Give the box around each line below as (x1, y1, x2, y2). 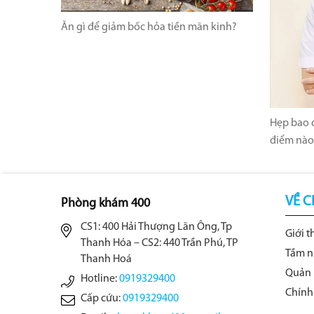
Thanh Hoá (81, 253, 132, 265)
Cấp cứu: (81, 292, 123, 304)
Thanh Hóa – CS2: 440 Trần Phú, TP (81, 237, 238, 249)
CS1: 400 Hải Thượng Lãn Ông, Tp (81, 221, 232, 233)
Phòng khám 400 (61, 196, 150, 210)
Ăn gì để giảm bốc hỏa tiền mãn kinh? (61, 22, 237, 34)
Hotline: (81, 273, 119, 285)
